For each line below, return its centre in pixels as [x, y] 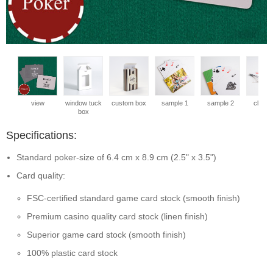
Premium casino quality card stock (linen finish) [117, 216]
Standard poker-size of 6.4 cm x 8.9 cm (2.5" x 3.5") [116, 157]
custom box [129, 103]
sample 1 [175, 103]
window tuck [83, 103]
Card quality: [41, 175]
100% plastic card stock [72, 253]
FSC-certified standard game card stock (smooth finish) [133, 198]
